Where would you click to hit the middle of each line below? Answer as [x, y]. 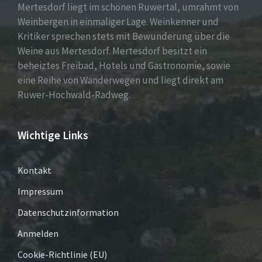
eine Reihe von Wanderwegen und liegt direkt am [120, 80]
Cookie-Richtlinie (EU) [62, 254]
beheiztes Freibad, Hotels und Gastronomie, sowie [124, 65]
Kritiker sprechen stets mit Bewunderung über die [124, 36]
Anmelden [38, 233]
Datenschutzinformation [68, 212]
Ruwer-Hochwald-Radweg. [74, 95]
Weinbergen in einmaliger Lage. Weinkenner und [118, 22]
